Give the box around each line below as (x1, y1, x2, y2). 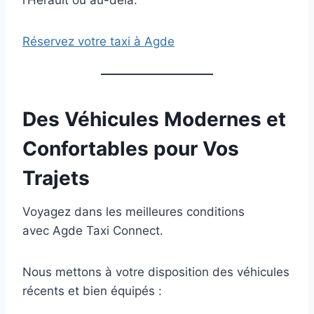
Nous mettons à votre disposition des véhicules (22, 265, 289, 280)
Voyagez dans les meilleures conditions (22, 205, 245, 219)
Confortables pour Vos (22, 137, 239, 161)
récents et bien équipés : (22, 284, 162, 299)
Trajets (22, 166, 90, 191)
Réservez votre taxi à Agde (22, 34, 175, 49)
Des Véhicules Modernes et (22, 107, 286, 132)
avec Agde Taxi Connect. (22, 224, 163, 238)
